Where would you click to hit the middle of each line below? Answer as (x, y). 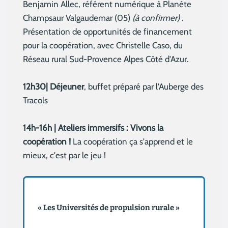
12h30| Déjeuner (53, 87)
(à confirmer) (156, 18)
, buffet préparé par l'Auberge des (144, 87)
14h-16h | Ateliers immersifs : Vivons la (93, 128)
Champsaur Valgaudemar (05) (78, 18)
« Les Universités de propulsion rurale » (109, 207)
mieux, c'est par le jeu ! (64, 155)
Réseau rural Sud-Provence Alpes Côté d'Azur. (106, 59)
